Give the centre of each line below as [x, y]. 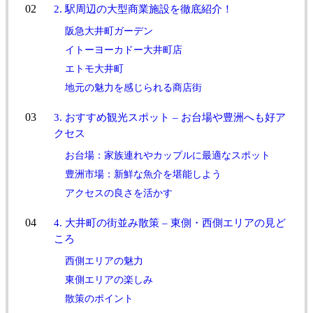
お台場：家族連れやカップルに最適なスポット [168, 155]
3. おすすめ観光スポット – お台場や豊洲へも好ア [170, 117]
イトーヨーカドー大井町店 [124, 50]
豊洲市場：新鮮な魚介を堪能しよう [144, 174]
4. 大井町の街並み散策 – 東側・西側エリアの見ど [170, 222]
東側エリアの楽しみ [109, 279]
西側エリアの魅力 [104, 261]
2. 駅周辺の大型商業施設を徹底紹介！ [144, 8]
